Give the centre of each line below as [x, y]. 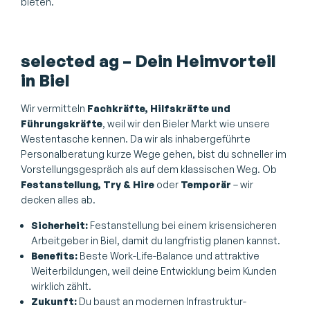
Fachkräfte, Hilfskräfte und [159, 109]
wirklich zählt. [61, 286]
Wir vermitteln [54, 109]
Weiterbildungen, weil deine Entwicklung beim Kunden [154, 271]
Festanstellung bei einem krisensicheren [183, 225]
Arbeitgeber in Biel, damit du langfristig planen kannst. [156, 240]
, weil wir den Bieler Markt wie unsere [186, 124]
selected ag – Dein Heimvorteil [148, 61]
